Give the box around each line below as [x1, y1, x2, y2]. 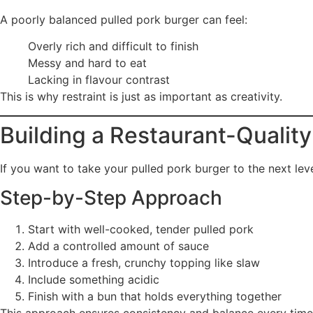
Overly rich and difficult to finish [28, 39, 198, 54]
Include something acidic [28, 272, 159, 287]
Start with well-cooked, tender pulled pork [28, 222, 254, 237]
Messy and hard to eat [28, 56, 147, 71]
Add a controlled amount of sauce [28, 239, 209, 254]
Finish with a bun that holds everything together [28, 289, 282, 304]
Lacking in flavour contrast [28, 73, 170, 87]
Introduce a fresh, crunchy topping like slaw [28, 256, 260, 270]
